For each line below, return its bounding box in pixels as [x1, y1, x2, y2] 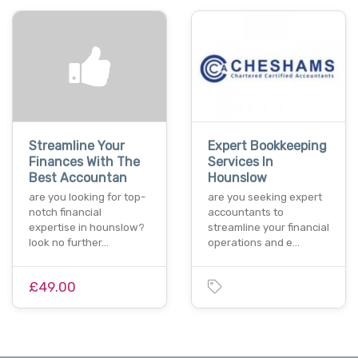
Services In [208, 153, 273, 169]
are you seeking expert [208, 190, 322, 203]
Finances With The [29, 153, 140, 169]
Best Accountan [29, 169, 127, 185]
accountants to [208, 205, 284, 218]
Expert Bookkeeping [208, 137, 327, 153]
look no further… [29, 236, 109, 249]
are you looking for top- [29, 190, 145, 203]
